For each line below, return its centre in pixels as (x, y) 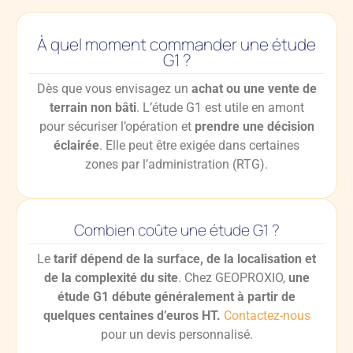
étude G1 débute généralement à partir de (176, 296)
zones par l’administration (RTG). (176, 164)
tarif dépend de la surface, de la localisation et (185, 258)
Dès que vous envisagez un (114, 88)
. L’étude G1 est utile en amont (220, 107)
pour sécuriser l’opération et (117, 126)
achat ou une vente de (254, 88)
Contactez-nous (267, 315)
